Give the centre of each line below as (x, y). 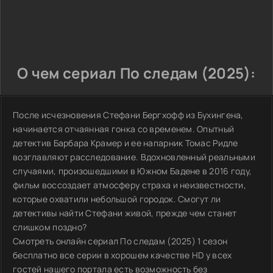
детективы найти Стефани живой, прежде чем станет (125, 213)
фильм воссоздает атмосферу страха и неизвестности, (129, 185)
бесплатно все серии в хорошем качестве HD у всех (122, 255)
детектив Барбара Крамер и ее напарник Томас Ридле (126, 143)
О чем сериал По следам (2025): (136, 73)
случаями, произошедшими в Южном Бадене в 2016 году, (133, 171)
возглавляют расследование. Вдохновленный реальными (134, 157)
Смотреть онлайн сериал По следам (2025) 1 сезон (120, 241)
